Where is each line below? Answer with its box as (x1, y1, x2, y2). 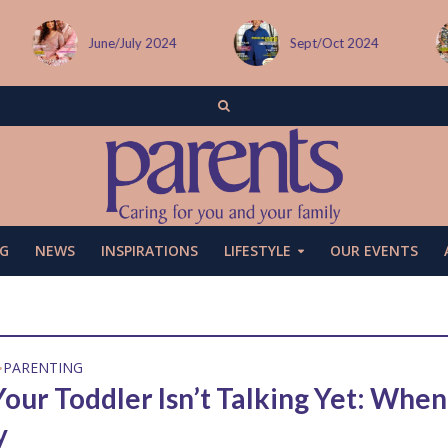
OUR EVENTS (329, 241, 418, 260)
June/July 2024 (87, 35, 177, 51)
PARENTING (3, 358, 84, 377)
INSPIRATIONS (100, 241, 198, 260)
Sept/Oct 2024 (290, 35, 380, 51)
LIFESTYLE (223, 241, 291, 260)
